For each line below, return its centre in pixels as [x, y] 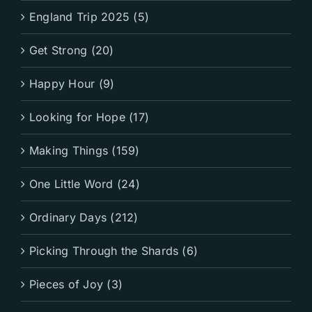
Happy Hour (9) [72, 83]
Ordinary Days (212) [84, 217]
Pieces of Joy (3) [76, 284]
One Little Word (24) [85, 184]
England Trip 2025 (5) [89, 16]
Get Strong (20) [72, 50]
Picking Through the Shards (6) [114, 250]
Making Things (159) [85, 150]
